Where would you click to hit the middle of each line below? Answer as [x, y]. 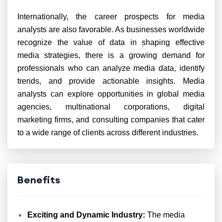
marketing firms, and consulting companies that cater [111, 120]
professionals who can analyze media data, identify [111, 68]
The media [165, 215]
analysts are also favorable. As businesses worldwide [111, 29]
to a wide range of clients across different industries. [108, 133]
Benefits [39, 180]
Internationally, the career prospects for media [111, 17]
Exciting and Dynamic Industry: [86, 215]
